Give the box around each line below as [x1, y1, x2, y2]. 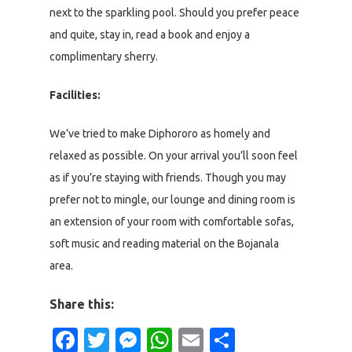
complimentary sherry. [49, 50, 158, 64]
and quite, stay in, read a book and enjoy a [49, 28, 250, 42]
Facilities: [49, 89, 101, 102]
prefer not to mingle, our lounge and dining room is [49, 193, 295, 207]
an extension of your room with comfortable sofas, [49, 215, 294, 229]
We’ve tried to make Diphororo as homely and [49, 127, 270, 141]
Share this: [49, 297, 114, 312]
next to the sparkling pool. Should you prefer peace [49, 6, 299, 20]
